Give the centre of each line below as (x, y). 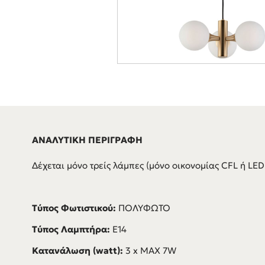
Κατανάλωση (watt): (78, 251)
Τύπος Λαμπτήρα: (72, 230)
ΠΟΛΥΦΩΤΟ (144, 208)
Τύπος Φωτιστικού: (75, 208)
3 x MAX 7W (152, 251)
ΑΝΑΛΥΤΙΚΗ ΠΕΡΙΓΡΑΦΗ (87, 140)
